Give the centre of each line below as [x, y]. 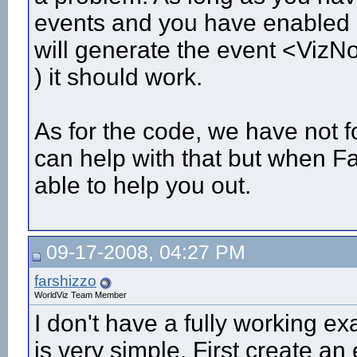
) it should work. [118, 77]
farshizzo [65, 281]
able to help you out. [143, 185]
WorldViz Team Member [80, 295]
